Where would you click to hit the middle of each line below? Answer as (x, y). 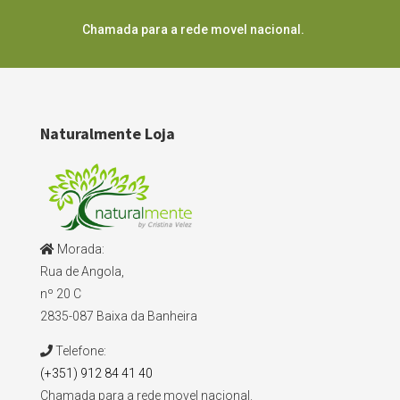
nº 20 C (60, 293)
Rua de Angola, (82, 271)
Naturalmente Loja (107, 134)
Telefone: (79, 350)
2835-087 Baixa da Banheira (118, 316)
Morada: (79, 249)
